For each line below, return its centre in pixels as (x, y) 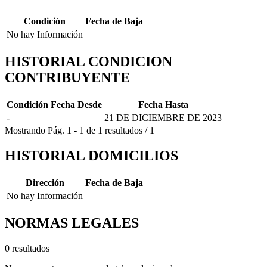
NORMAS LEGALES (72, 223)
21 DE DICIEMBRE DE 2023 (163, 118)
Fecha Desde (76, 105)
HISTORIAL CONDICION (89, 62)
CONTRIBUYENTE (67, 78)
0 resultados (27, 248)
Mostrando (25, 131)
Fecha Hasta (163, 105)
